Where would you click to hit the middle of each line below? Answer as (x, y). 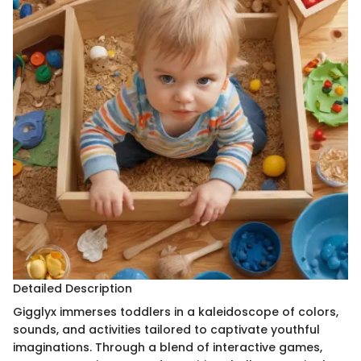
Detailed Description (73, 289)
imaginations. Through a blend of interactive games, (168, 348)
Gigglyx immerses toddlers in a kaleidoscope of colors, (176, 312)
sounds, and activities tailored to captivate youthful (166, 330)
